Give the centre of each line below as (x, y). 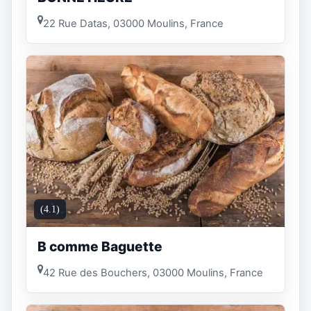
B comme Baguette (100, 246)
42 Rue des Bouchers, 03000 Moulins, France (153, 272)
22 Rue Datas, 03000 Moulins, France (133, 23)
